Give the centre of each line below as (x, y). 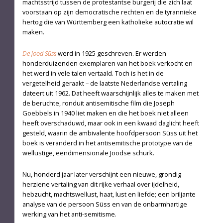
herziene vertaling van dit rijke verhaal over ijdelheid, (101, 184)
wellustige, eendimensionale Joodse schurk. (88, 153)
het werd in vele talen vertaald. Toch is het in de (93, 73)
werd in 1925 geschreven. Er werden (111, 53)
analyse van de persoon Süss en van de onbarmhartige (105, 204)
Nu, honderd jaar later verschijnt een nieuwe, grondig (102, 174)
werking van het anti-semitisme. (69, 214)
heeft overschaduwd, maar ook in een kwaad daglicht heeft (111, 123)
